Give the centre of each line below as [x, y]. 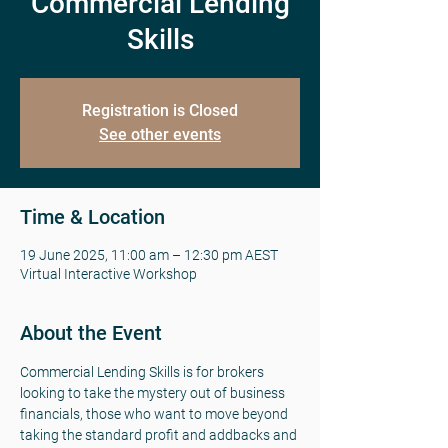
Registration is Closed [160, 110]
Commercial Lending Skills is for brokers [143, 371]
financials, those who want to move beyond [155, 413]
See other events [160, 134]
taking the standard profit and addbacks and [160, 434]
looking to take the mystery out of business [154, 392]
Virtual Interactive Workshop [108, 273]
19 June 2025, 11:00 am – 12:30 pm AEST [149, 254]
